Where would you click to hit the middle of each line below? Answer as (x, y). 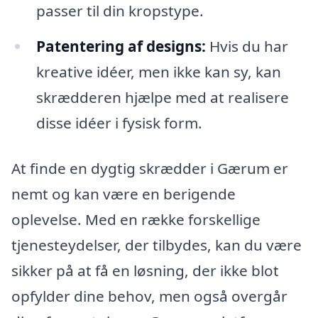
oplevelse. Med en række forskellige (136, 219)
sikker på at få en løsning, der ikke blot (145, 270)
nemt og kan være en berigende (124, 194)
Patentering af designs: (121, 46)
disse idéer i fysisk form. (119, 123)
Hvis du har (247, 46)
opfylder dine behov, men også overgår (149, 296)
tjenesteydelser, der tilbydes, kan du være (157, 245)
